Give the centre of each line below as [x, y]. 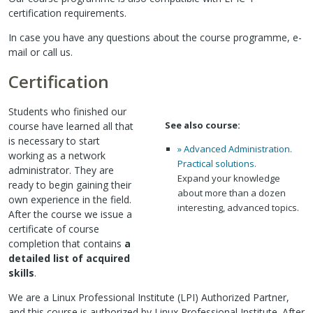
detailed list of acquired [69, 259]
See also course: [203, 125]
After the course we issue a [70, 214]
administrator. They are [61, 170]
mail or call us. [41, 52]
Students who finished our [67, 112]
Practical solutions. [217, 164]
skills [21, 273]
